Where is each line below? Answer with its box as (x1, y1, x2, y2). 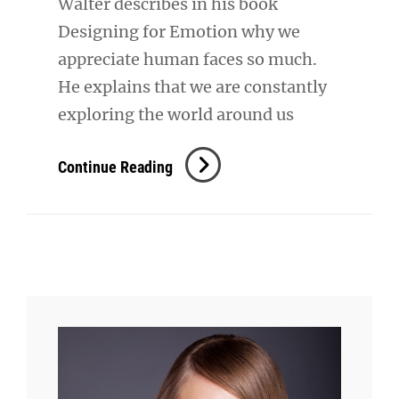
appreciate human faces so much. (58, 49, 317, 70)
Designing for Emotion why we (58, 21, 300, 43)
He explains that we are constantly (58, 77, 327, 98)
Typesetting (172, 150, 249, 169)
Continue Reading (58, 158, 173, 177)
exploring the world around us (58, 104, 294, 126)
